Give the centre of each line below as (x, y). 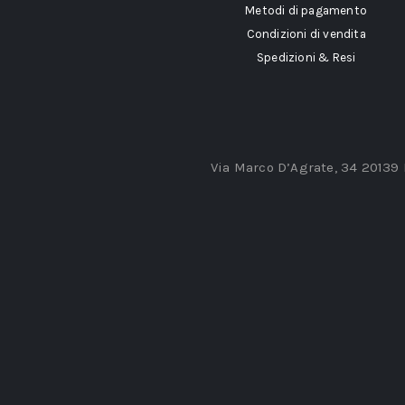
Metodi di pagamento (306, 10)
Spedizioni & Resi (306, 57)
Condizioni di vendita (306, 33)
